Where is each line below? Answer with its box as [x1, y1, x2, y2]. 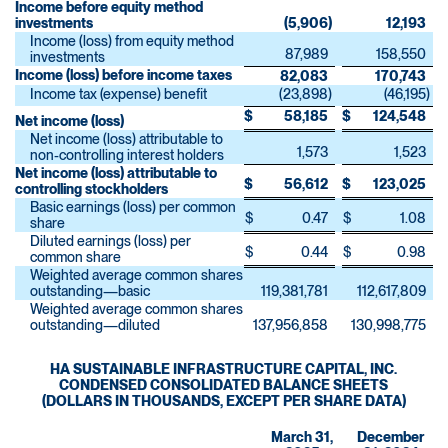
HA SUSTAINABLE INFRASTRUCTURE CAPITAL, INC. [50, 361, 397, 378]
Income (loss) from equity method [30, 33, 234, 50]
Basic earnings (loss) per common [30, 199, 236, 216]
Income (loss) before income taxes [15, 67, 232, 84]
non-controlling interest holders [30, 147, 224, 164]
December [357, 429, 424, 446]
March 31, [271, 429, 333, 446]
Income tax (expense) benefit [30, 86, 207, 103]
